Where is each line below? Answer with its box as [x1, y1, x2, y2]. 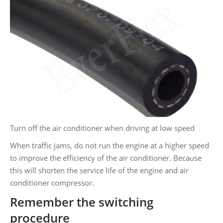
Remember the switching [10, 194, 153, 211]
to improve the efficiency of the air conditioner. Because [10, 153, 202, 163]
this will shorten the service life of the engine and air [10, 165, 189, 176]
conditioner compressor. [10, 178, 94, 188]
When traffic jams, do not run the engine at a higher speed [10, 140, 209, 151]
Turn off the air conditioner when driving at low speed [10, 123, 195, 133]
